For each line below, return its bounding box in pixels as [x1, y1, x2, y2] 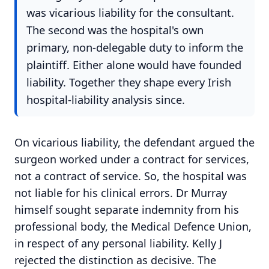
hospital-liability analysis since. [26, 91, 185, 107]
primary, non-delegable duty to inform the [26, 39, 243, 55]
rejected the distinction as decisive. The [14, 253, 216, 268]
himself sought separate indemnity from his [14, 202, 239, 217]
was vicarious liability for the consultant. [26, 4, 234, 20]
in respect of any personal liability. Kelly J [14, 236, 222, 251]
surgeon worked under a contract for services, [14, 152, 249, 167]
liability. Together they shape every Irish [26, 74, 231, 89]
